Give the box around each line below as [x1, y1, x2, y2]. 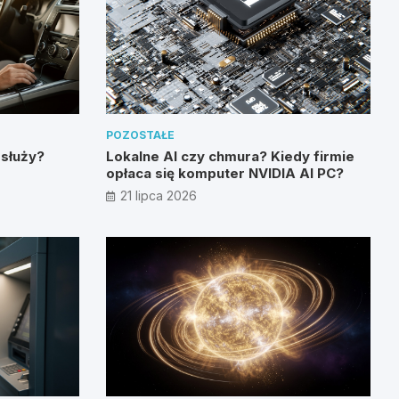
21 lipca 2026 [119, 188, 197, 204]
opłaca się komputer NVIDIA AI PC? [105, 165, 344, 183]
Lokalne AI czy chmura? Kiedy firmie [105, 148, 354, 166]
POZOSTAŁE [105, 128, 175, 142]
